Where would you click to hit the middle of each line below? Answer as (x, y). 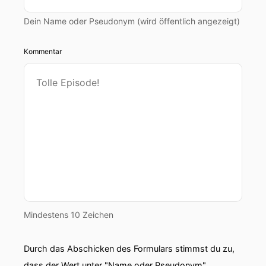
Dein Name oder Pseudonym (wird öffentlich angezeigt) (132, 21)
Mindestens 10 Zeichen (69, 215)
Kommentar (43, 51)
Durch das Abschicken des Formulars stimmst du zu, (129, 248)
